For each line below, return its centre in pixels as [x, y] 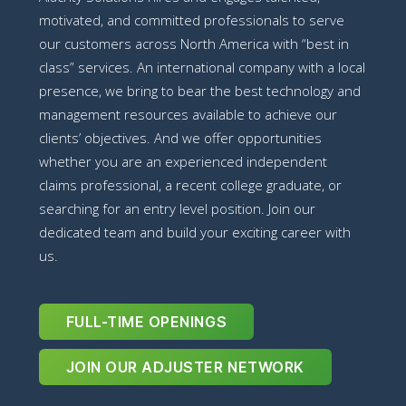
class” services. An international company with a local [202, 68]
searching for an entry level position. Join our [177, 209]
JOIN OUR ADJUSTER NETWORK [185, 367]
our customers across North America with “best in [193, 44]
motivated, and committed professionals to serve [191, 20]
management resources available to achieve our [188, 115]
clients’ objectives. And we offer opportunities [180, 138]
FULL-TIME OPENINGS [146, 322]
